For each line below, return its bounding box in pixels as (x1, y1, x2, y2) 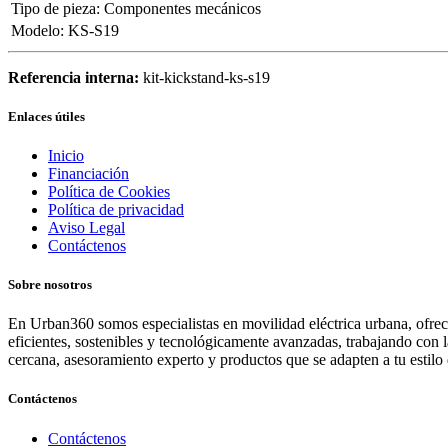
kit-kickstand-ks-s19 (143, 68, 270, 86)
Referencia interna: (8, 68, 143, 86)
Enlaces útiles (8, 108, 85, 124)
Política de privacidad (48, 200, 184, 218)
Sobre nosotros (8, 277, 92, 293)
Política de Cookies (48, 182, 170, 200)
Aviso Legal (48, 218, 125, 236)
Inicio (48, 146, 84, 164)
